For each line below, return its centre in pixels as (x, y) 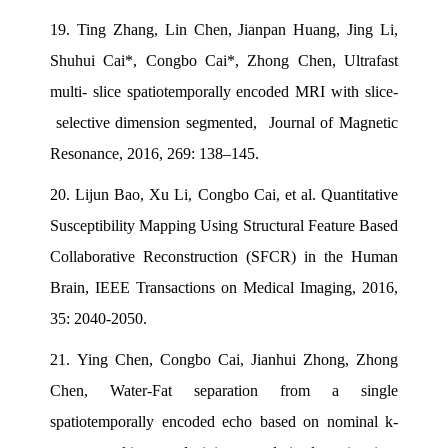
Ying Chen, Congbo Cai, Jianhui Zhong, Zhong (237, 359)
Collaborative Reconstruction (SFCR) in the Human (224, 256)
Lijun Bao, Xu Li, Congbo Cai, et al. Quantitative (237, 194)
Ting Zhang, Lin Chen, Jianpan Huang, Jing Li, (237, 29)
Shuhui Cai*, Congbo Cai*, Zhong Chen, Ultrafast (224, 60)
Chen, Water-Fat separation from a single (224, 390)
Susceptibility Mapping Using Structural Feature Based (224, 225)
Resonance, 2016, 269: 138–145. (154, 153)
